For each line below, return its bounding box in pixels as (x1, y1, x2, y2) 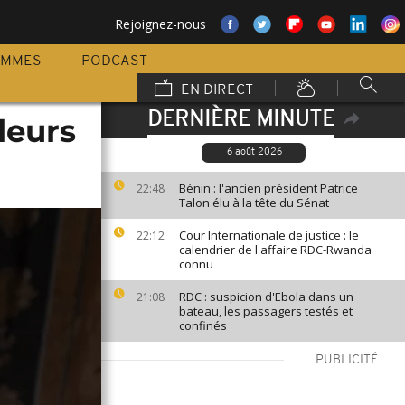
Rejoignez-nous (115, 15, 206, 33)
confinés (179, 317, 227, 334)
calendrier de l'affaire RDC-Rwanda (179, 241, 372, 258)
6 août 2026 (227, 147, 282, 157)
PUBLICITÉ (316, 353, 378, 367)
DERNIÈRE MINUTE (146, 109, 334, 131)
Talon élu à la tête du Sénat (179, 194, 329, 211)
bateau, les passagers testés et (179, 303, 353, 319)
